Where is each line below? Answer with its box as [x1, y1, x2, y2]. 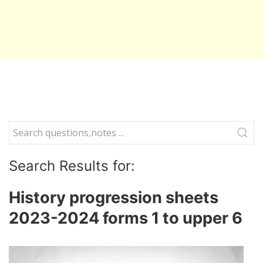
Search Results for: [9, 157, 135, 174]
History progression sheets [9, 188, 218, 207]
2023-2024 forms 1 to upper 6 [9, 208, 242, 228]
